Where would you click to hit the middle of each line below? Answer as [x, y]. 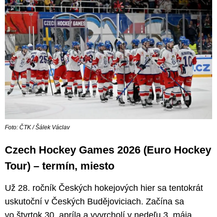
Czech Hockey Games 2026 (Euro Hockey [108, 150]
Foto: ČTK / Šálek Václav [37, 128]
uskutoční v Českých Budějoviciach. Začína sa [94, 202]
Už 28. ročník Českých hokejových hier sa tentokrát [104, 188]
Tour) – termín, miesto [60, 166]
